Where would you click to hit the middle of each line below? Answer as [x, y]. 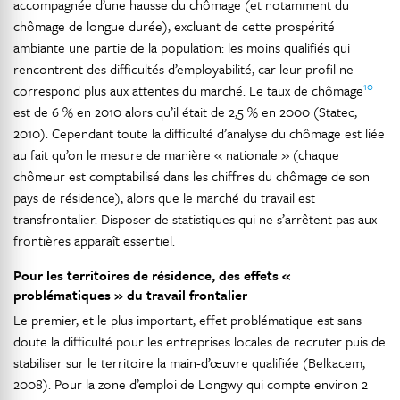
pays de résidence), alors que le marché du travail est [164, 198]
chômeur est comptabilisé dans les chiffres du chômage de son [192, 176]
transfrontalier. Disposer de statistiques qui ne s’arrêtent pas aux [195, 219]
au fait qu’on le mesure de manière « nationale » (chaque [176, 155]
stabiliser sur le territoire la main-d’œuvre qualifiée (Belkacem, [189, 363]
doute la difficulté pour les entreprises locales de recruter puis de [200, 342]
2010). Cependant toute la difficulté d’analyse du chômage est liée [199, 133]
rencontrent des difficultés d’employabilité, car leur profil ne [183, 69]
